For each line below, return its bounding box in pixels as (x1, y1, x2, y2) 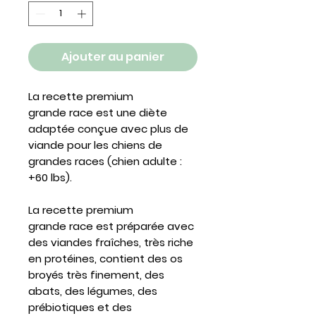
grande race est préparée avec (28, 219, 194, 234)
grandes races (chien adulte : (28, 154, 182, 169)
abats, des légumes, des (28, 284, 157, 299)
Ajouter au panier (61, 49, 164, 66)
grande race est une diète (28, 105, 167, 121)
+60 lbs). (28, 170, 72, 186)
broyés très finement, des (28, 267, 164, 283)
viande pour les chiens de (28, 138, 162, 153)
